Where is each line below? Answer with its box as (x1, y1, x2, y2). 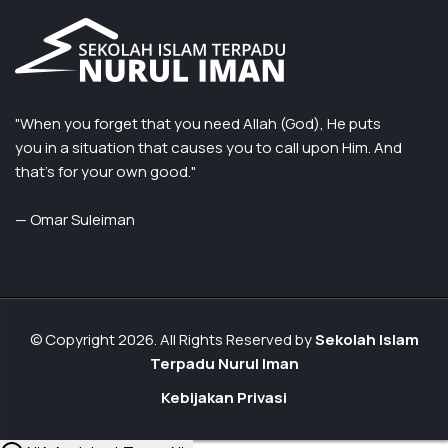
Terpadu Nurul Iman (149, 353, 299, 374)
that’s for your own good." (15, 161, 196, 182)
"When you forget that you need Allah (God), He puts (15, 113, 381, 134)
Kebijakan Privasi (161, 387, 287, 408)
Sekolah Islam (314, 329, 419, 350)
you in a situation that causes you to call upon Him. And (15, 137, 402, 158)
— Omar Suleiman (15, 209, 135, 230)
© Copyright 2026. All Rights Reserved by (29, 329, 315, 350)
